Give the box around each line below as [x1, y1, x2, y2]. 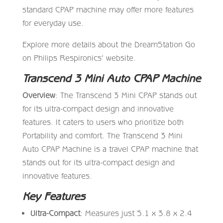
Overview [22, 90, 55, 100]
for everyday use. [22, 18, 84, 27]
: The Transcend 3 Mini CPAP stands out [55, 90, 197, 100]
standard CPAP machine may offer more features [22, 4, 194, 14]
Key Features [22, 190, 85, 202]
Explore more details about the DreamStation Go [22, 39, 195, 49]
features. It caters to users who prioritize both [22, 117, 184, 126]
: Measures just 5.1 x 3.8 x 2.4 [80, 208, 192, 218]
